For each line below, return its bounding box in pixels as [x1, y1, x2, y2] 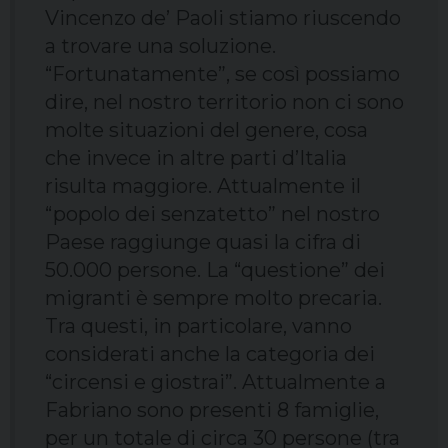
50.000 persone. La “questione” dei [45, 258, 385, 283]
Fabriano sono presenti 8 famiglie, [45, 398, 379, 423]
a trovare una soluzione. [45, 34, 276, 59]
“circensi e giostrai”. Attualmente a [45, 370, 386, 395]
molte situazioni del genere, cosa [45, 118, 368, 143]
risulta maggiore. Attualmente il [45, 174, 361, 199]
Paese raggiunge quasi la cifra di [45, 230, 361, 255]
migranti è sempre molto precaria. [45, 286, 382, 311]
